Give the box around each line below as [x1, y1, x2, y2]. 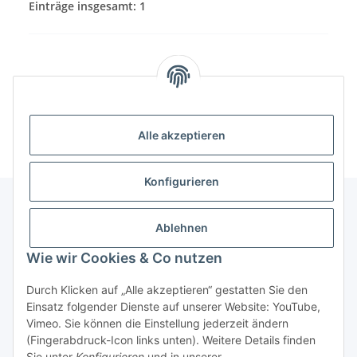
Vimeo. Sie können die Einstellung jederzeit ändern [26, 316, 288, 330]
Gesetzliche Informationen [13, 273, 157, 288]
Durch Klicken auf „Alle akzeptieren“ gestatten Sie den [26, 283, 308, 296]
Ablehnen [155, 221, 208, 235]
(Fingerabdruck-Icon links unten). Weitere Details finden [26, 333, 316, 347]
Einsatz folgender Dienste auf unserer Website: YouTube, [26, 300, 320, 313]
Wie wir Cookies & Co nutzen [26, 249, 222, 266]
